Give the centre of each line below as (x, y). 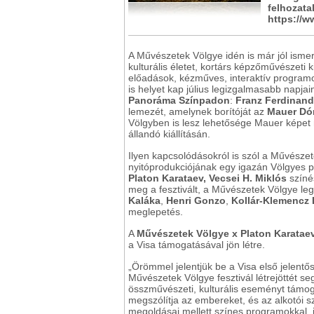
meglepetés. (156, 212)
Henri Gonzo (196, 200)
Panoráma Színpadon (179, 100)
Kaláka (144, 200)
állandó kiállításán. (169, 134)
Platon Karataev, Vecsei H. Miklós (209, 178)
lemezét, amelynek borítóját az (198, 111)
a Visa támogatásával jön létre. (197, 245)
